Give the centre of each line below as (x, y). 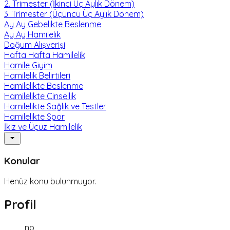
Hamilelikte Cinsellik (40, 96)
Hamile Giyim (28, 65)
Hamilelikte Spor (34, 116)
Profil (20, 205)
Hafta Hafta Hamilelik (45, 55)
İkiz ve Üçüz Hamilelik (43, 127)
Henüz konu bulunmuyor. (50, 181)
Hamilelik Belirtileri (37, 75)
